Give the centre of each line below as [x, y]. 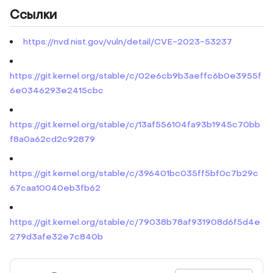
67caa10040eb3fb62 [55, 188]
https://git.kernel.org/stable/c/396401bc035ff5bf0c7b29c [134, 173]
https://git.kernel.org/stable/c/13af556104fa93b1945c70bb [135, 125]
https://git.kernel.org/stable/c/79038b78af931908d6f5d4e [135, 222]
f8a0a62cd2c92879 [52, 139]
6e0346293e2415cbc [57, 90]
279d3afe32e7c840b [56, 237]
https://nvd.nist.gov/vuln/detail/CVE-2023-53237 [128, 42]
